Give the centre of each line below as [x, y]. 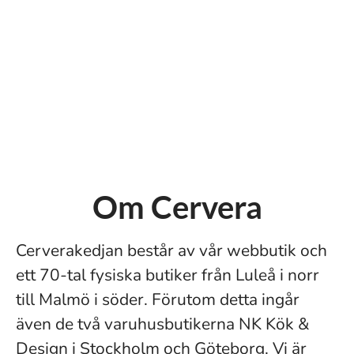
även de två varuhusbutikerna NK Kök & [163, 324]
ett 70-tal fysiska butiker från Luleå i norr [168, 275]
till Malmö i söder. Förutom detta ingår [158, 299]
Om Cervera [177, 207]
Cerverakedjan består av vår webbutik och [171, 250]
